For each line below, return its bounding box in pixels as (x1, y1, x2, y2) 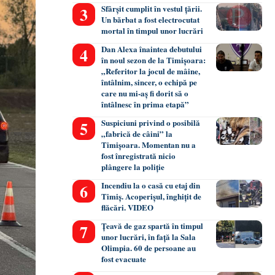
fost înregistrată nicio (101, 150, 176, 162)
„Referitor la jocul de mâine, (101, 65, 201, 77)
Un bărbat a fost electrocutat (101, 14, 200, 26)
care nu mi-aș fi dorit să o (101, 87, 189, 99)
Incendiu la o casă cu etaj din (101, 179, 201, 192)
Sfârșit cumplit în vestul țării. (101, 2, 203, 15)
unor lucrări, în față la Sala (101, 231, 196, 243)
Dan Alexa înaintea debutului (101, 43, 203, 55)
